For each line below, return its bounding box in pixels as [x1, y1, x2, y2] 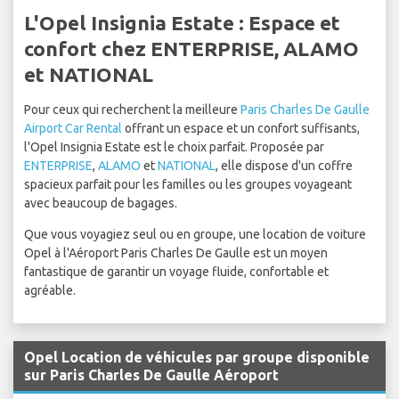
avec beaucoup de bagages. [24, 196, 177, 211]
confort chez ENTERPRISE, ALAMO [24, 37, 359, 61]
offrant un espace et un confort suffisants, [122, 121, 360, 136]
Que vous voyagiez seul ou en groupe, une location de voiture [24, 227, 366, 242]
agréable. [24, 283, 76, 298]
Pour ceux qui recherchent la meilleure [24, 102, 240, 118]
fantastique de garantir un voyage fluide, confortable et [24, 265, 329, 280]
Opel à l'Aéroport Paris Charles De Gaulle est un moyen [24, 246, 328, 261]
